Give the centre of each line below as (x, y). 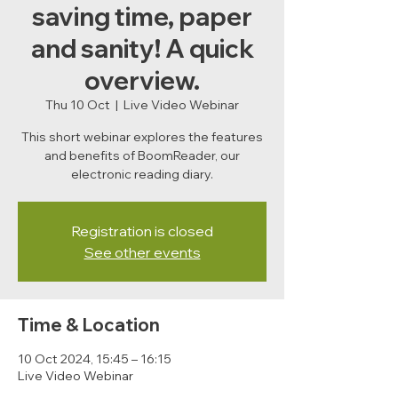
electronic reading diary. (142, 174)
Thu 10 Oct (78, 105)
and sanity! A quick (142, 48)
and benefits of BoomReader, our (142, 155)
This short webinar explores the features (142, 137)
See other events (142, 252)
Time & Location (89, 325)
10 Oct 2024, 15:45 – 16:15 (95, 359)
